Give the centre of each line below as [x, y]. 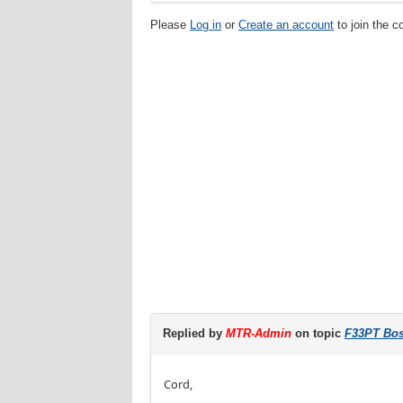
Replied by [194, 334]
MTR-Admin [259, 334]
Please [170, 24]
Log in [206, 24]
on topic [318, 334]
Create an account [286, 24]
